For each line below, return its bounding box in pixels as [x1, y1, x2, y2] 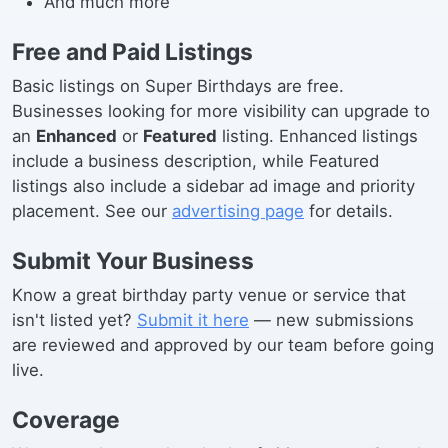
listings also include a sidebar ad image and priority [12, 176, 415, 196]
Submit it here [137, 310, 249, 330]
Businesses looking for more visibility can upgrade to [12, 101, 430, 121]
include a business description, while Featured [12, 151, 379, 171]
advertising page [172, 201, 304, 221]
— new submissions [249, 310, 414, 330]
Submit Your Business [12, 247, 254, 275]
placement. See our [12, 201, 172, 221]
